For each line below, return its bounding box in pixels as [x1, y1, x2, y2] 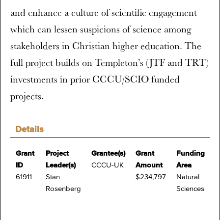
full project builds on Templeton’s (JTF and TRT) [10, 56, 209, 69]
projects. [10, 89, 44, 102]
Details [15, 125, 44, 134]
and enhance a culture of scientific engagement [10, 6, 197, 19]
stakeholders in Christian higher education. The [10, 39, 201, 52]
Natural [176, 173, 199, 181]
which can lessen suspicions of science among [10, 23, 191, 35]
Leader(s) [46, 162, 76, 169]
